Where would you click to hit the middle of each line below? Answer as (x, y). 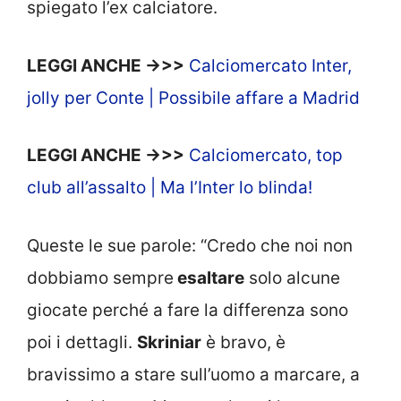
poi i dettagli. (82, 342)
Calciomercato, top (266, 156)
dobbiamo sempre (100, 277)
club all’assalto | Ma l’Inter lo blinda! (170, 188)
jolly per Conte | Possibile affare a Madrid (193, 98)
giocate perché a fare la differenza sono (188, 310)
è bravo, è (243, 342)
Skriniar (169, 342)
